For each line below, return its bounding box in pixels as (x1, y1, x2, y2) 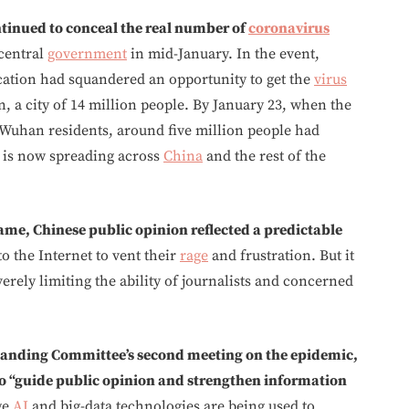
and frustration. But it (208, 246, 354, 265)
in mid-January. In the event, (127, 44, 320, 63)
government (47, 44, 127, 63)
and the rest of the (203, 146, 326, 165)
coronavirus (248, 18, 330, 37)
